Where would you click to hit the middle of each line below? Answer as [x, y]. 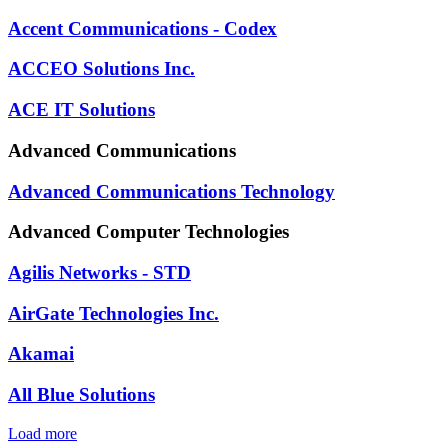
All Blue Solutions [81, 395]
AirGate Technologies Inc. [113, 313]
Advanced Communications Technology [171, 191]
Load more [42, 433]
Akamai [41, 354]
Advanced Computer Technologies [148, 232]
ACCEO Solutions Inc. [101, 69]
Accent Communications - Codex [142, 28]
